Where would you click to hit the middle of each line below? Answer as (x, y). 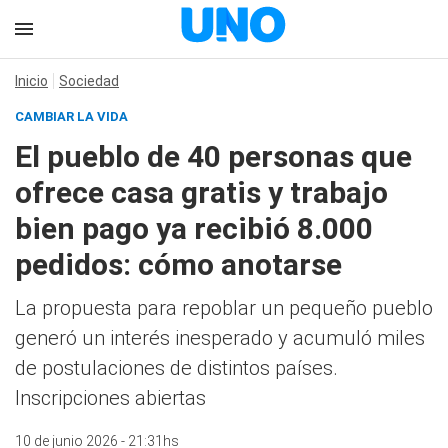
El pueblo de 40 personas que (213, 156)
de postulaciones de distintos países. (176, 368)
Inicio (31, 81)
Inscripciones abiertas (110, 398)
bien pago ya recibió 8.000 (194, 228)
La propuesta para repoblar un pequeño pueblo (224, 308)
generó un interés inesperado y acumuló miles (220, 338)
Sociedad (89, 81)
